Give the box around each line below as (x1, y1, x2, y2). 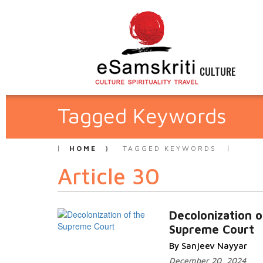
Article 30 (58, 163, 160, 189)
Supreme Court (169, 222, 254, 236)
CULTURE (200, 64, 236, 79)
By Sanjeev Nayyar (169, 241, 247, 251)
